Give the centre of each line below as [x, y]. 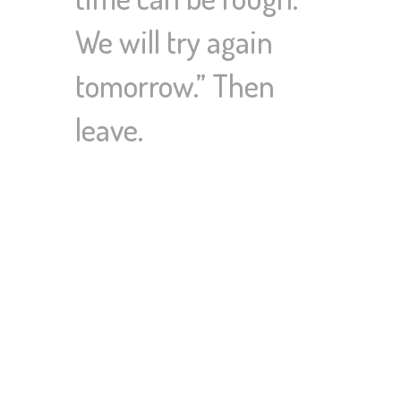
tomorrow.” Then [175, 85]
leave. [109, 129]
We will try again [174, 42]
